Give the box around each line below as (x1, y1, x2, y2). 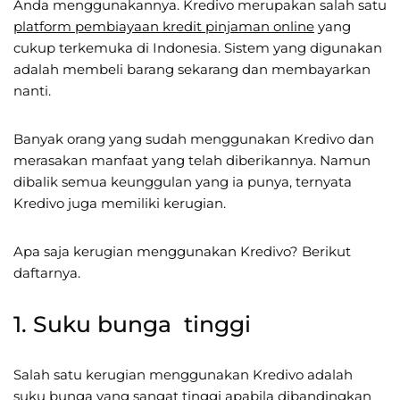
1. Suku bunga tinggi (13, 310, 251, 337)
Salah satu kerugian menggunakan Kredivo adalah (13, 365, 353, 383)
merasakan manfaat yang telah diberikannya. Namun (13, 151, 371, 169)
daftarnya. (13, 263, 80, 281)
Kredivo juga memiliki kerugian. (13, 194, 226, 212)
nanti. (13, 81, 54, 99)
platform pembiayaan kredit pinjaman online (13, 17, 314, 35)
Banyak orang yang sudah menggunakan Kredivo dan (13, 129, 374, 147)
